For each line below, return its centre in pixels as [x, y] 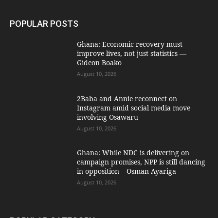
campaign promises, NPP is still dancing [141, 162]
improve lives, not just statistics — [132, 53]
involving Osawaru [108, 117]
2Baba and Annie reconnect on [127, 98]
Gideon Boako [100, 62]
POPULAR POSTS [44, 23]
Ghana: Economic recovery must [130, 44]
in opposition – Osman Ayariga [127, 171]
